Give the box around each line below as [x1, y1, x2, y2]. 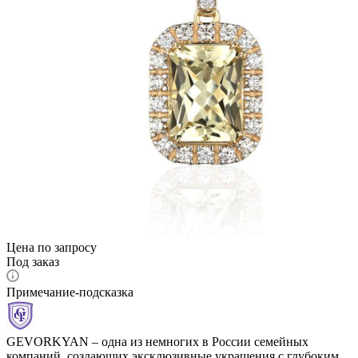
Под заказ [6, 254, 59, 268]
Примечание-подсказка [6, 284, 133, 299]
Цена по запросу [6, 240, 97, 254]
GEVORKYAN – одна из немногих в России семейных [6, 334, 308, 348]
